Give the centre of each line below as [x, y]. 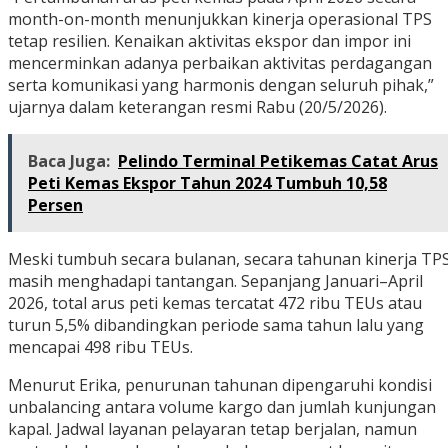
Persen [55, 205]
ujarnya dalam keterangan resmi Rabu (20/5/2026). [197, 107]
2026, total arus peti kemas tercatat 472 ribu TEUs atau [215, 303]
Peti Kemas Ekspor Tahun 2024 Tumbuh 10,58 [207, 183]
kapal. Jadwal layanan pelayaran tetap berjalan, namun [212, 429]
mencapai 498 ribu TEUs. [100, 347]
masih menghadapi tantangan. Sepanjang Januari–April [215, 281]
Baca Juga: [69, 161]
